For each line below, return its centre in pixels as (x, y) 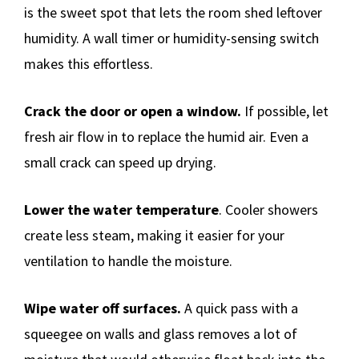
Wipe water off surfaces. (103, 308)
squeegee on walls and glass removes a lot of (161, 333)
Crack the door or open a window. (133, 111)
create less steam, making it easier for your (154, 235)
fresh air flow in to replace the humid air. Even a (166, 136)
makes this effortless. (89, 63)
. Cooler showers (268, 209)
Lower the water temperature (121, 209)
